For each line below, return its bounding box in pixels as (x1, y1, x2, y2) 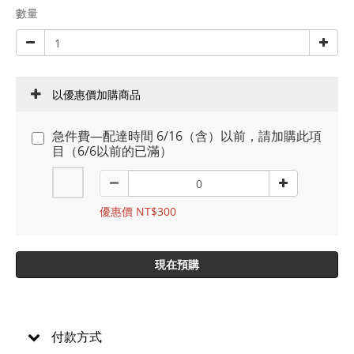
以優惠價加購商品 (52, 87, 141, 102)
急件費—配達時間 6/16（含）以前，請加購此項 (52, 127, 322, 145)
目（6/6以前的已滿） (52, 142, 172, 160)
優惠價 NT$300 (100, 204, 176, 219)
